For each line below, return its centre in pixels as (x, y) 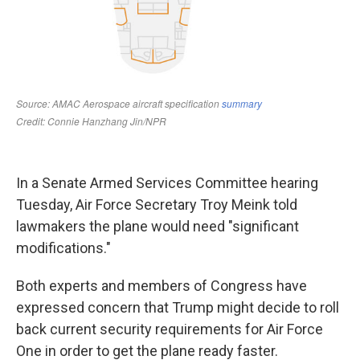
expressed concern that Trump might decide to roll (178, 307)
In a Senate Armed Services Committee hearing (167, 183)
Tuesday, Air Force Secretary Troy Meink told (157, 205)
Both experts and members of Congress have (162, 286)
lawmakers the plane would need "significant (157, 226)
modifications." (63, 248)
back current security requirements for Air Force (170, 329)
